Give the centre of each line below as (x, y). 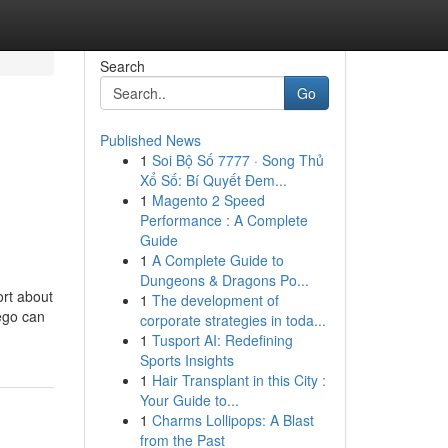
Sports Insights (186, 360)
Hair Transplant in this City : (238, 380)
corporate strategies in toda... (232, 320)
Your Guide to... (189, 400)
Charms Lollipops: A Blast (232, 420)
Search (122, 66)
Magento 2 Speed (208, 200)
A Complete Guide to (217, 260)
